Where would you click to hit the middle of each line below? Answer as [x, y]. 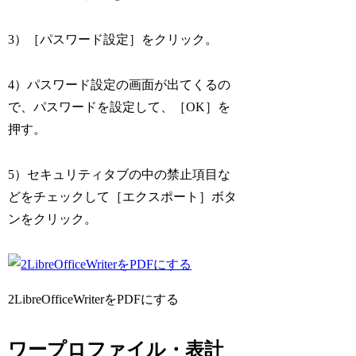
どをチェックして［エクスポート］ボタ [123, 196]
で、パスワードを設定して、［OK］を [120, 106]
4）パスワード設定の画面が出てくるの [120, 84]
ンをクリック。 [53, 219]
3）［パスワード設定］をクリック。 [113, 40]
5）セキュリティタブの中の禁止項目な [120, 174]
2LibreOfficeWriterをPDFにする [94, 299]
